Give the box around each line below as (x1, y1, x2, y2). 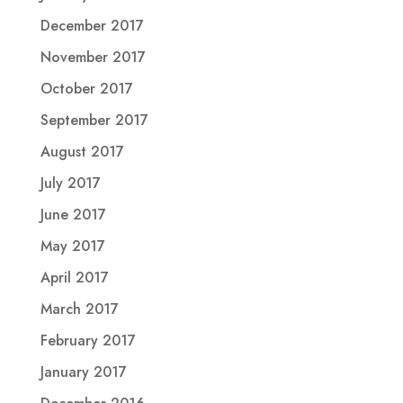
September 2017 (40, 109, 148, 130)
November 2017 (40, 46, 146, 67)
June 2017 (40, 203, 106, 225)
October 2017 (40, 77, 133, 99)
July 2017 (40, 172, 101, 193)
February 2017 (40, 329, 136, 351)
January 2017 (40, 361, 127, 382)
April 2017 (40, 266, 109, 288)
